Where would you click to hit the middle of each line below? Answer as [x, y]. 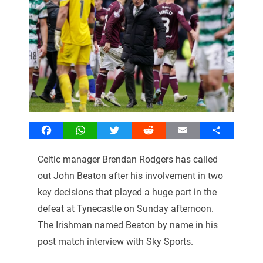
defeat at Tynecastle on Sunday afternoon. [125, 208]
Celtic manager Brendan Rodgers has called [127, 159]
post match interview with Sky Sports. [115, 241]
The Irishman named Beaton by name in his [127, 225]
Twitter [129, 130]
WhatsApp [102, 130]
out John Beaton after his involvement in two [130, 176]
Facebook [66, 130]
